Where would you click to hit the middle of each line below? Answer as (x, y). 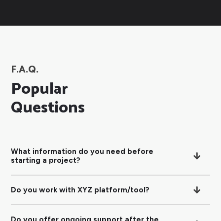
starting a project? (46, 161)
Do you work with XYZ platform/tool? (80, 190)
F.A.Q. (25, 70)
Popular (40, 90)
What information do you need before (82, 152)
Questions (48, 108)
